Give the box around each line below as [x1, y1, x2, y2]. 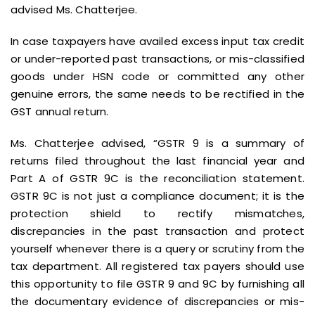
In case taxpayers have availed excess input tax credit [11, 34, 304, 49]
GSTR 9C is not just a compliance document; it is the [11, 188, 304, 203]
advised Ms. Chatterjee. [11, 2, 138, 17]
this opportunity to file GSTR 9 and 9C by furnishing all [11, 276, 304, 291]
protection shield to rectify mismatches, [11, 206, 304, 221]
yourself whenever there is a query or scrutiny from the [11, 241, 305, 256]
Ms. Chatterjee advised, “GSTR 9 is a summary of [11, 136, 304, 150]
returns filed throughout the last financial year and [11, 153, 304, 168]
